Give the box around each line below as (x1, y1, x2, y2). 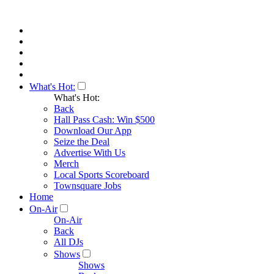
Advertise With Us (54, 147, 125, 158)
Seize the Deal (54, 136, 109, 147)
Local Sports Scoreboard (54, 169, 149, 180)
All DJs (54, 237, 83, 247)
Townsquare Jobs (54, 180, 121, 191)
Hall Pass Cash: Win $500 (54, 114, 155, 125)
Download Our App (54, 125, 131, 136)
